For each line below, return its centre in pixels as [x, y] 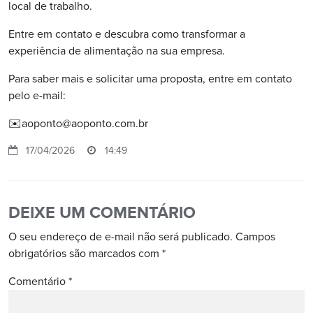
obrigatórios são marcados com [85, 254]
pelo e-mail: [37, 96]
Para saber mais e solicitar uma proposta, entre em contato [150, 79]
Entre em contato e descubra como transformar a [127, 34]
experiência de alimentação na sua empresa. [117, 51]
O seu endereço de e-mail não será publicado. [121, 237]
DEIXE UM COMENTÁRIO [102, 213]
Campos [255, 237]
